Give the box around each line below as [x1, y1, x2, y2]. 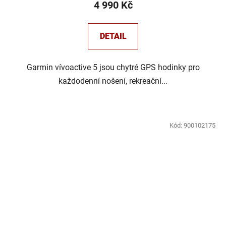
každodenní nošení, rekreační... [59, 76, 167, 86]
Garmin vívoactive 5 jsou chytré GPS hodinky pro [26, 63, 200, 73]
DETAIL [99, 31, 127, 41]
